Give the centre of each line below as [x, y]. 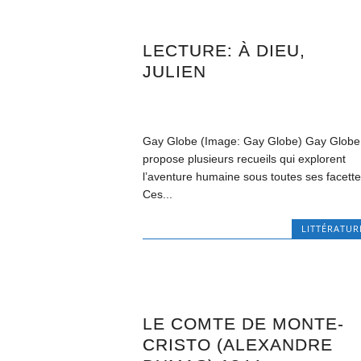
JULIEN [175, 72]
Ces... [158, 195]
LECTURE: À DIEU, [224, 51]
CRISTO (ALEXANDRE [238, 345]
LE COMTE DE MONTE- [244, 324]
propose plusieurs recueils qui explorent [245, 159]
